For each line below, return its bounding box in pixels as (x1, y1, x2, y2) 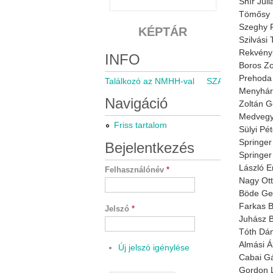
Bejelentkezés (105, 140, 194, 157)
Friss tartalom (114, 120, 167, 130)
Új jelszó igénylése (118, 243, 190, 253)
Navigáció (105, 95, 168, 112)
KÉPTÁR (138, 25, 187, 39)
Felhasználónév (105, 165, 166, 175)
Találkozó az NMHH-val (105, 76, 194, 87)
